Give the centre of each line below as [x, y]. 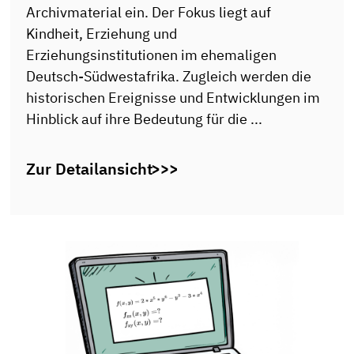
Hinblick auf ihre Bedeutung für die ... [145, 119]
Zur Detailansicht [90, 169]
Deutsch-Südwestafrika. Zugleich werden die [169, 76]
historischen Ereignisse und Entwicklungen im [173, 98]
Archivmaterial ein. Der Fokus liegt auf [149, 12]
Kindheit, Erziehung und [102, 34]
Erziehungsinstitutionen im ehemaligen [152, 55]
